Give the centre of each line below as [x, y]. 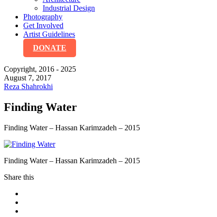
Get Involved [43, 25]
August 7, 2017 [28, 78]
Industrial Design [69, 8]
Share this [19, 177]
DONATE [50, 48]
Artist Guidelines [49, 34]
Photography [43, 17]
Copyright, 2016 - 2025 [40, 69]
